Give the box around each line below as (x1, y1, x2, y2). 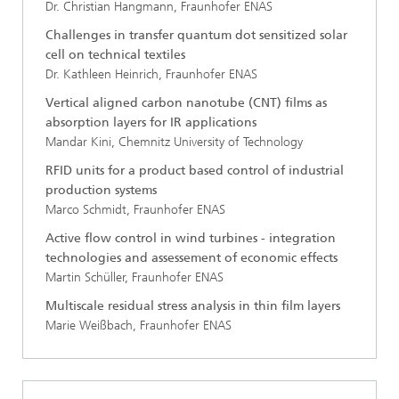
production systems (45, 183, 157, 199)
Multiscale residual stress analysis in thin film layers (45, 298, 340, 314)
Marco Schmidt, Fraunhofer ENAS (45, 202, 225, 218)
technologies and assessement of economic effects (45, 250, 338, 266)
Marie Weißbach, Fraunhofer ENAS (45, 318, 232, 334)
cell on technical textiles (45, 47, 185, 63)
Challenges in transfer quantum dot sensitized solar (45, 28, 347, 44)
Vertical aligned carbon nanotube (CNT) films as (45, 95, 327, 111)
